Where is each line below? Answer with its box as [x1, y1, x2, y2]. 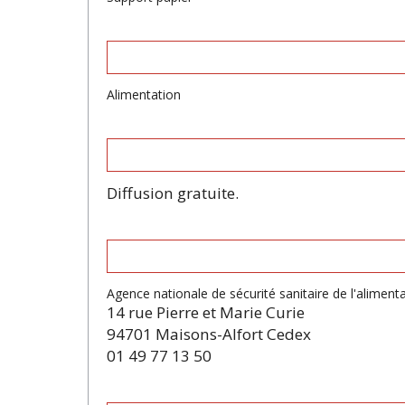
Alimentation [107, 85, 181, 103]
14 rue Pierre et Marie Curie [107, 301, 305, 323]
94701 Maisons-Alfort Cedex [107, 323, 311, 344]
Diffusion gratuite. [107, 183, 239, 204]
